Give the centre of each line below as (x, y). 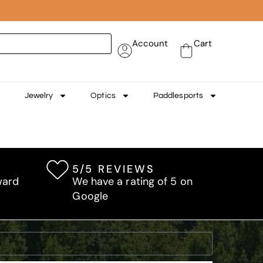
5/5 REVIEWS (114, 169)
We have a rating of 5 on (132, 182)
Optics (103, 96)
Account (150, 44)
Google (90, 196)
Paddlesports (178, 96)
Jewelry (39, 96)
